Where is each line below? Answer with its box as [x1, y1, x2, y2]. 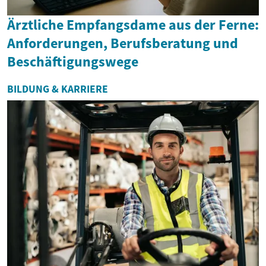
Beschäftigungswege [7, 52, 138, 71]
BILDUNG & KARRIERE [7, 83, 108, 96]
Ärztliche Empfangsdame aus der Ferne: [7, 15, 259, 34]
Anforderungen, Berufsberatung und [7, 34, 238, 53]
